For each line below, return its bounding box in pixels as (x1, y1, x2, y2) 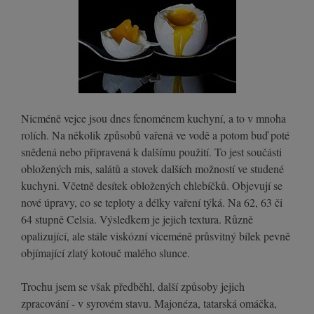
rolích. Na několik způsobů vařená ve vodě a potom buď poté (21, 128, 289, 143)
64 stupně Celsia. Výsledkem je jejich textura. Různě (21, 212, 253, 227)
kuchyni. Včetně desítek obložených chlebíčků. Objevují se (21, 178, 282, 193)
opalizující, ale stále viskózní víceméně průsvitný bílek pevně (21, 228, 290, 244)
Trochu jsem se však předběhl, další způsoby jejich (21, 279, 245, 294)
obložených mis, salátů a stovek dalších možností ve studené (21, 161, 284, 177)
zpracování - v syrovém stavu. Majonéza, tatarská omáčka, (21, 296, 277, 311)
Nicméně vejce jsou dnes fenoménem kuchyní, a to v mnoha (21, 111, 286, 126)
